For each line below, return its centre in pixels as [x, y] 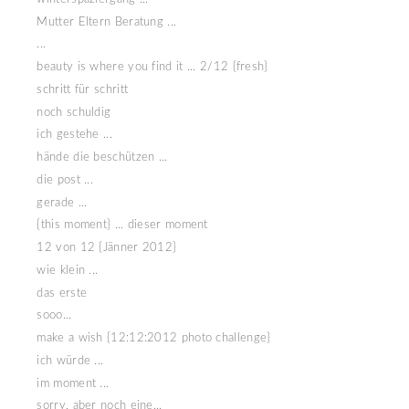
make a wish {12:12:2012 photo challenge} [154, 339]
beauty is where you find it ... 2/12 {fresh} [152, 68]
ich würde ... [70, 361]
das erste [62, 293]
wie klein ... [68, 270]
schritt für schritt [83, 89]
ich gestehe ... [74, 135]
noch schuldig [74, 112]
